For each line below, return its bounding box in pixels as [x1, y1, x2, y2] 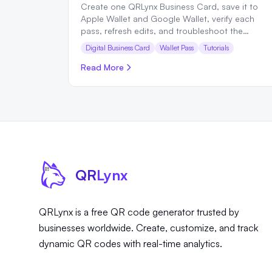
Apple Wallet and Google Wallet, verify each [81, 13, 254, 24]
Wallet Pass [160, 42, 194, 52]
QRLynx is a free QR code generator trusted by [39, 205, 239, 218]
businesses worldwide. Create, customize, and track [39, 221, 258, 234]
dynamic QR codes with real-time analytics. [39, 237, 222, 250]
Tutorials [203, 42, 229, 52]
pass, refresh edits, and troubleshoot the [81, 25, 243, 36]
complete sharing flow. [81, 37, 169, 48]
